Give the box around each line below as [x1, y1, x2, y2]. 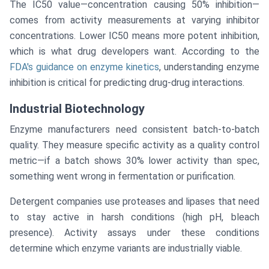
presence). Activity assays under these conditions [10, 227, 259, 239]
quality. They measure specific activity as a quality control [10, 139, 259, 151]
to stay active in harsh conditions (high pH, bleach [10, 211, 259, 223]
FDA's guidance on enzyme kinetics [10, 61, 159, 73]
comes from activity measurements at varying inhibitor [10, 14, 259, 26]
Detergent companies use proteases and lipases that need [10, 196, 259, 208]
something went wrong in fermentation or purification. [10, 171, 235, 183]
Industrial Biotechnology [10, 101, 145, 116]
